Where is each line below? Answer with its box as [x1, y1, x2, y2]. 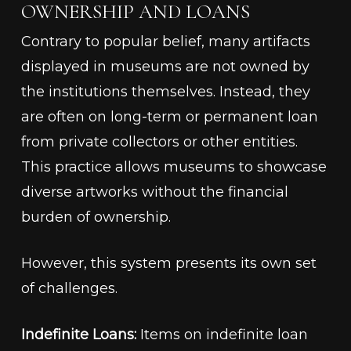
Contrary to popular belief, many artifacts [20, 33, 310, 51]
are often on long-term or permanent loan [20, 108, 318, 126]
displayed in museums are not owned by [20, 58, 309, 76]
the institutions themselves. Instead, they [20, 83, 310, 101]
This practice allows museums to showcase [20, 158, 327, 176]
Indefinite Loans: [20, 326, 136, 344]
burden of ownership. [20, 208, 171, 226]
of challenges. [20, 280, 118, 298]
